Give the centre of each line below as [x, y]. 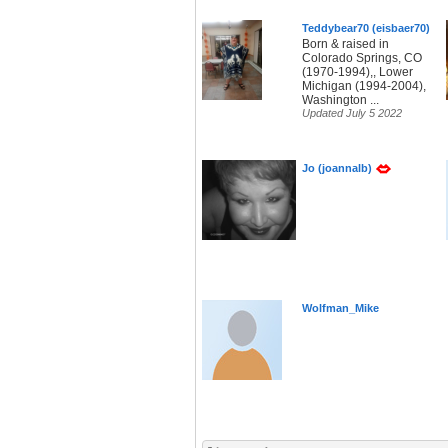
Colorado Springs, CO [362, 58]
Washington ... [340, 100]
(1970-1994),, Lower [357, 72]
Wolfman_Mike [340, 308]
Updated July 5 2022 [352, 113]
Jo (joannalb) [337, 168]
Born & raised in [345, 44]
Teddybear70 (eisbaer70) [366, 28]
